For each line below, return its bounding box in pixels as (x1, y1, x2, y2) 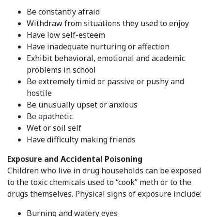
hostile (27, 87, 52, 98)
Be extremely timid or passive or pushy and (27, 76, 184, 87)
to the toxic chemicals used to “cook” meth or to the (7, 176, 191, 187)
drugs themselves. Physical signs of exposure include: (7, 188, 201, 199)
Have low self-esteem (27, 29, 105, 40)
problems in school (27, 64, 96, 75)
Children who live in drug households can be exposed (7, 165, 201, 176)
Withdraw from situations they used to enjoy (27, 17, 189, 29)
